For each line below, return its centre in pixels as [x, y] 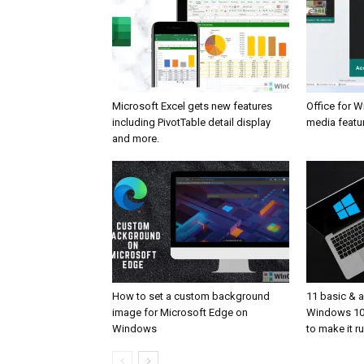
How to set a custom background [191, 296]
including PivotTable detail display [191, 122]
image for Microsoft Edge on [180, 312]
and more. [136, 138]
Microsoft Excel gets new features [192, 106]
